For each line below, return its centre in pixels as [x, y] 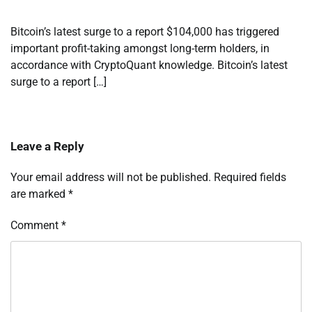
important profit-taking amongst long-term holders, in [140, 48]
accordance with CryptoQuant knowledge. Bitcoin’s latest [149, 65]
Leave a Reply [47, 146]
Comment [36, 225]
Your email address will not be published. [111, 177]
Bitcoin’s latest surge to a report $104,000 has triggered [145, 31]
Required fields [250, 177]
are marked [39, 194]
